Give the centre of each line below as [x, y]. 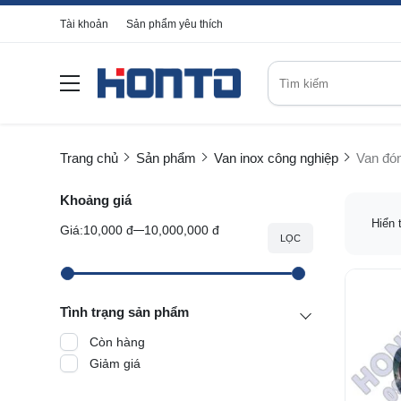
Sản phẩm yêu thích [175, 24]
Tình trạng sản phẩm [124, 312]
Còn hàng [117, 342]
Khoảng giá [96, 200]
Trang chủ [89, 158]
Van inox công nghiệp [276, 158]
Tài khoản [84, 24]
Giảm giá [115, 363]
